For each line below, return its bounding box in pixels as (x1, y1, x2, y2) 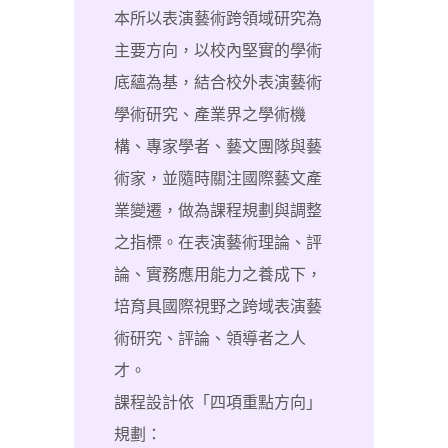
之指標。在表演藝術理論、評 (114, 234, 322, 251)
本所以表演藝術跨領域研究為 (114, 10, 322, 27)
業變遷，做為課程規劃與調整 (114, 202, 322, 219)
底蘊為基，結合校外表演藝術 (114, 74, 322, 91)
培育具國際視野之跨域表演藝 (114, 298, 322, 315)
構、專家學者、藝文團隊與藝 (114, 138, 322, 155)
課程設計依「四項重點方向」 (114, 394, 322, 411)
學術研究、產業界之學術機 (114, 106, 306, 123)
